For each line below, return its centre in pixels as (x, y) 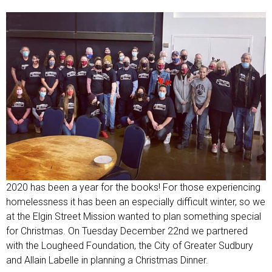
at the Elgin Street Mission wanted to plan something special (134, 216)
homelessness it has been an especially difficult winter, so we (136, 202)
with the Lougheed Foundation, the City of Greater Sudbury (130, 245)
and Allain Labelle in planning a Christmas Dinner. (107, 260)
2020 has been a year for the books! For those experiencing (133, 187)
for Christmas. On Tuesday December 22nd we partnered (127, 231)
